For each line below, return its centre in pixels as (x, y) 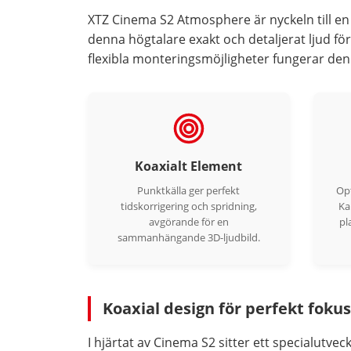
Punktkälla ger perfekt (189, 190)
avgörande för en (188, 222)
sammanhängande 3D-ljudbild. (188, 237)
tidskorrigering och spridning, (188, 206)
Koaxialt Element (189, 166)
